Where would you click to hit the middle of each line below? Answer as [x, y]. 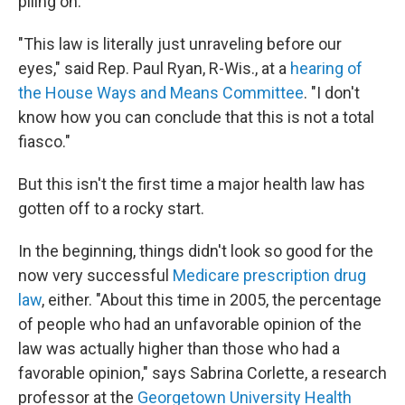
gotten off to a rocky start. [111, 209]
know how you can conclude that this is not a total [196, 118]
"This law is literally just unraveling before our [180, 44]
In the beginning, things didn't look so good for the [196, 251]
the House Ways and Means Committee [161, 93]
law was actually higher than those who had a [179, 349]
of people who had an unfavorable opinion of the [190, 325]
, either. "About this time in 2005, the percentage [212, 300]
